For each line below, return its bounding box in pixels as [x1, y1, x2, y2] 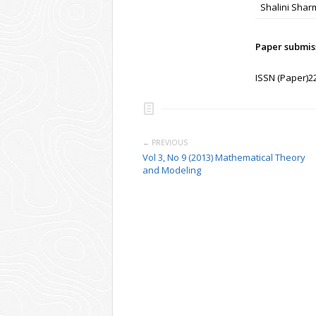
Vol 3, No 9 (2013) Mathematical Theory [142, 151, 305, 164]
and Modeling [142, 164, 201, 176]
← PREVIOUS [142, 138, 188, 147]
